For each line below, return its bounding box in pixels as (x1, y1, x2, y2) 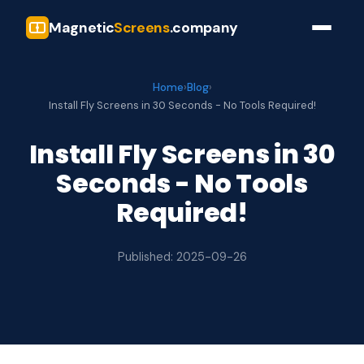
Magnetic (49, 18, 115, 37)
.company (169, 18, 238, 37)
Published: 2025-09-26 (117, 249, 247, 264)
